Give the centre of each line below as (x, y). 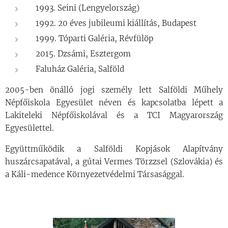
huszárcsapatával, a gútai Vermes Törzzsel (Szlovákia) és (114, 161)
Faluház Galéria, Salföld (80, 69)
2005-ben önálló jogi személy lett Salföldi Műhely (114, 90)
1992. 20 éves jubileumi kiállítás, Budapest (116, 23)
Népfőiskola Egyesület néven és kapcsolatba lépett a (114, 102)
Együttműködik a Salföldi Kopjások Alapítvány (114, 149)
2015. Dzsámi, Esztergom (83, 53)
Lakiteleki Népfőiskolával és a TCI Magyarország (114, 115)
